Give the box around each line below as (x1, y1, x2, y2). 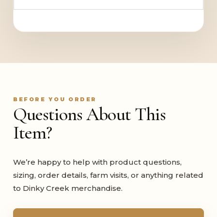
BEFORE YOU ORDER (13, 95, 97, 103)
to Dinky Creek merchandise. (13, 183, 123, 193)
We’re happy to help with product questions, (13, 157, 182, 167)
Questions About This (13, 103, 166, 125)
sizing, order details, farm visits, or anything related (13, 170, 203, 180)
